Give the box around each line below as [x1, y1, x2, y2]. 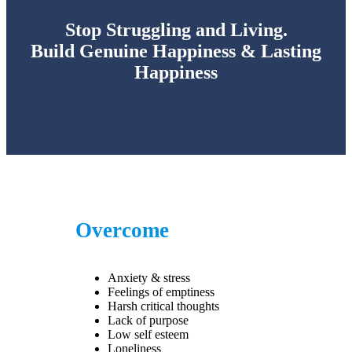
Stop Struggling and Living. [64, 20, 288, 41]
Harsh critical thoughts [107, 299, 219, 313]
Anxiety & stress [107, 271, 190, 284]
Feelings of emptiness [107, 285, 214, 299]
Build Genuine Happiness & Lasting [31, 41, 321, 62]
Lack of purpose [107, 313, 189, 327]
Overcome [75, 218, 169, 243]
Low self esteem [107, 328, 189, 341]
